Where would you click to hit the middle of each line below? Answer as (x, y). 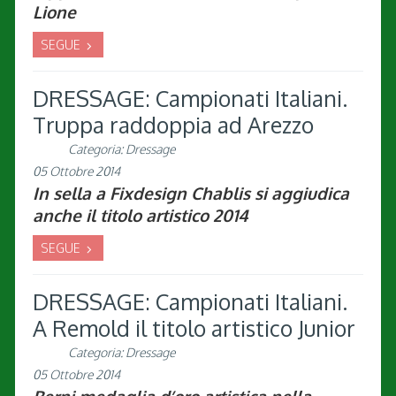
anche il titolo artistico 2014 (141, 215)
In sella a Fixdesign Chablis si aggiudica (191, 193)
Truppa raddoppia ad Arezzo (173, 125)
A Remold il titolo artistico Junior (194, 328)
